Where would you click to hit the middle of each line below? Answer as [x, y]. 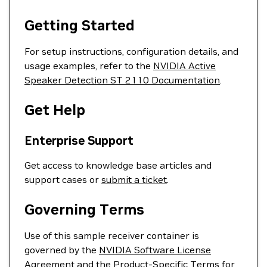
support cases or [63, 179]
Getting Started [80, 25]
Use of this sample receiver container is [112, 235]
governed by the [62, 250]
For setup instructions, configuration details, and [131, 51]
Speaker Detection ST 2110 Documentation [122, 80]
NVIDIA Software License [155, 250]
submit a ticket [134, 179]
